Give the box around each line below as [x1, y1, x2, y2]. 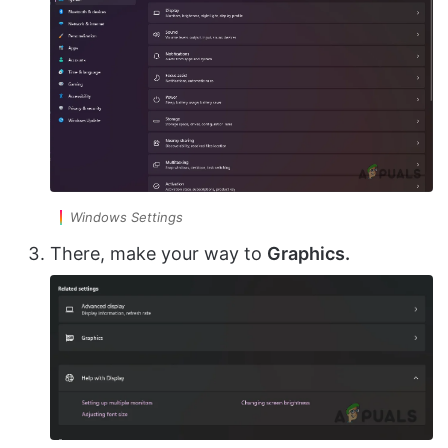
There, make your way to [50, 242, 267, 264]
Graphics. [267, 242, 350, 264]
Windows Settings [70, 208, 183, 225]
